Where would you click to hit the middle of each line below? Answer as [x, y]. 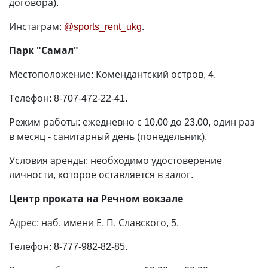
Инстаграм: [36, 26]
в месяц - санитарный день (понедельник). [108, 136]
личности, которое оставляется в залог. [101, 175]
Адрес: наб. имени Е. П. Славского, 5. [94, 223]
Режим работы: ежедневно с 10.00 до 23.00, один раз [132, 122]
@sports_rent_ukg [103, 26]
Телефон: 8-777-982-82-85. [68, 246]
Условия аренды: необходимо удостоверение [115, 160]
